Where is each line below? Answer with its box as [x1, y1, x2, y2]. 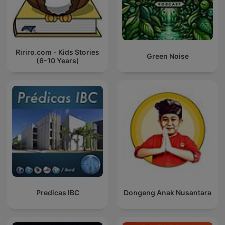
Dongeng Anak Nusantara [124, 188, 211, 197]
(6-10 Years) [36, 56, 79, 65]
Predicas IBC [36, 188, 79, 197]
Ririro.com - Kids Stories [16, 47, 99, 56]
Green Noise [146, 52, 189, 61]
